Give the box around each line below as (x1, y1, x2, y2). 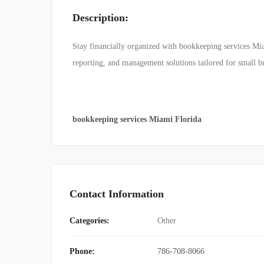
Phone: (70, 247, 95, 256)
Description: (72, 12, 128, 24)
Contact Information (70, 188, 164, 200)
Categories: (70, 216, 110, 226)
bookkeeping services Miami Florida (72, 115, 202, 124)
